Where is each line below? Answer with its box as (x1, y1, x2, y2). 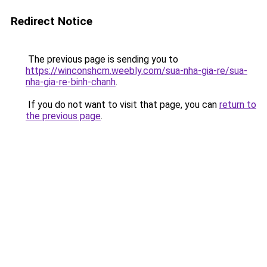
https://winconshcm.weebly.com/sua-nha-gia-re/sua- (26, 65, 247, 76)
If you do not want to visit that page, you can (26, 99, 219, 110)
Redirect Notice (11, 14, 92, 28)
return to (219, 99, 256, 110)
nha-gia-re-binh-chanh (26, 76, 116, 88)
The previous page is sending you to (26, 54, 178, 65)
